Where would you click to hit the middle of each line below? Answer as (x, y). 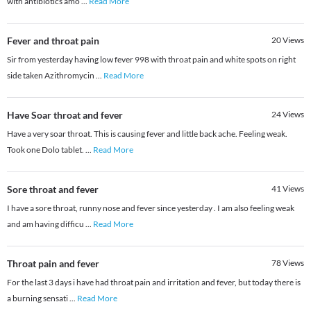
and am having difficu (46, 224)
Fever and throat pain (53, 41)
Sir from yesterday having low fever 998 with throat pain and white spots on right (151, 60)
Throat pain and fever (53, 264)
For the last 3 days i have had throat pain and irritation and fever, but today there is (154, 283)
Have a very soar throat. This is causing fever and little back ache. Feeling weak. (147, 134)
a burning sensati (38, 299)
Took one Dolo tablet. (46, 150)
